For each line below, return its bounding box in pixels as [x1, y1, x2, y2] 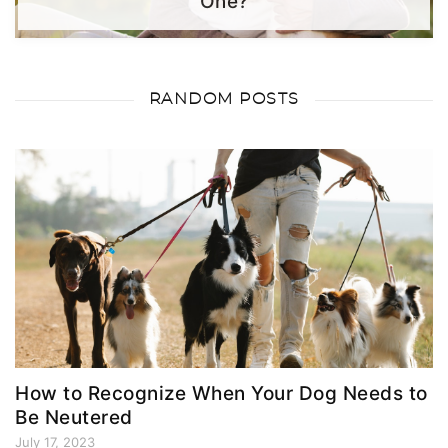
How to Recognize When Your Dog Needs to [15, 381, 428, 405]
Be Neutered [15, 405, 133, 429]
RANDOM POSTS [148, 91, 300, 108]
